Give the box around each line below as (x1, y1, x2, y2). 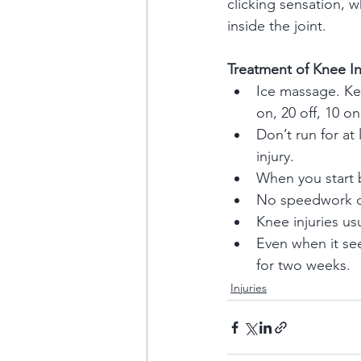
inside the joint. (227, 17, 326, 35)
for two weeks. (256, 256, 351, 274)
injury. (256, 147, 294, 165)
